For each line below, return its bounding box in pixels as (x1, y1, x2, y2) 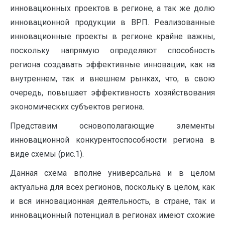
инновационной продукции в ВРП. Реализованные (10, 18, 215, 27)
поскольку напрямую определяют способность (10, 46, 215, 55)
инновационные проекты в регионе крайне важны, (10, 32, 215, 41)
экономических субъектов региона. (10, 102, 144, 111)
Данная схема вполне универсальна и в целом (10, 168, 215, 178)
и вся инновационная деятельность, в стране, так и (10, 196, 215, 206)
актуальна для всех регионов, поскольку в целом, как (10, 182, 215, 192)
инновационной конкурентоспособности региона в (10, 135, 215, 145)
